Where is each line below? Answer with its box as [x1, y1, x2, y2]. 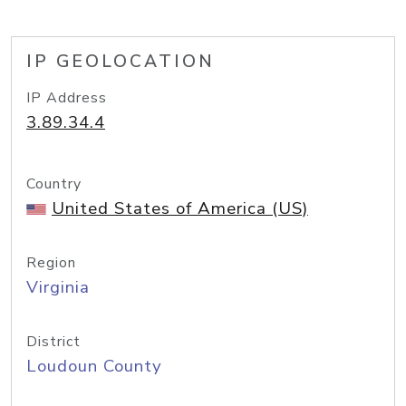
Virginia [26, 275, 90, 299]
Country [26, 174, 82, 194]
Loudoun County [26, 354, 162, 378]
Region [26, 253, 76, 273]
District [26, 332, 81, 352]
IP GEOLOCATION [26, 50, 215, 73]
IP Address [26, 88, 107, 108]
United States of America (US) [52, 197, 308, 220]
